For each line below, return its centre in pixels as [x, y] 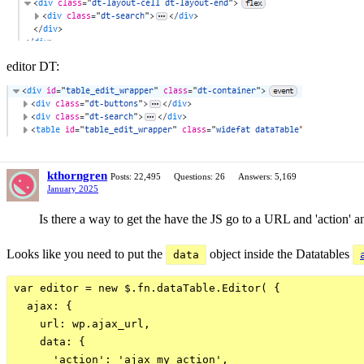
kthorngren [77, 175]
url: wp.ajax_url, [82, 324]
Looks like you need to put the [86, 254]
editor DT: [33, 66]
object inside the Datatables [279, 254]
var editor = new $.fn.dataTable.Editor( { [147, 288]
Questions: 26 [199, 176]
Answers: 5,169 [267, 176]
